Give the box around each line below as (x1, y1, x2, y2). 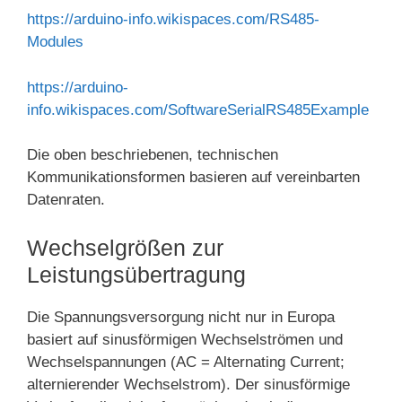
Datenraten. (27, 191, 105, 209)
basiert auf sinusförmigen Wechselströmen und (27, 330, 343, 348)
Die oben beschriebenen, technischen (27, 146, 278, 164)
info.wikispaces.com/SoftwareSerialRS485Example (27, 100, 369, 118)
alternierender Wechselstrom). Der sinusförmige (27, 375, 350, 393)
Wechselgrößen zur (27, 234, 223, 260)
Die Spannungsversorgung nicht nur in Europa (27, 308, 335, 326)
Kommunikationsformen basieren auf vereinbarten (27, 169, 360, 187)
